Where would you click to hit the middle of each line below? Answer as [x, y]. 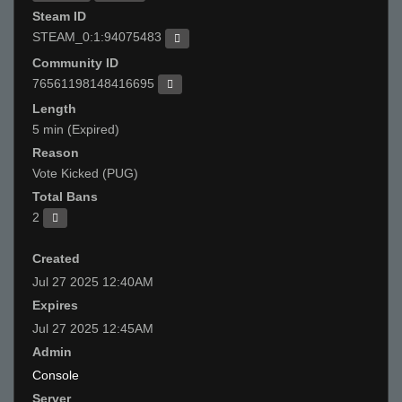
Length [54, 108]
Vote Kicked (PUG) [85, 173]
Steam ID [59, 17]
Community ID [75, 62]
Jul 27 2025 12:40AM [93, 282]
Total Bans [65, 196]
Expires [55, 306]
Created [56, 259]
